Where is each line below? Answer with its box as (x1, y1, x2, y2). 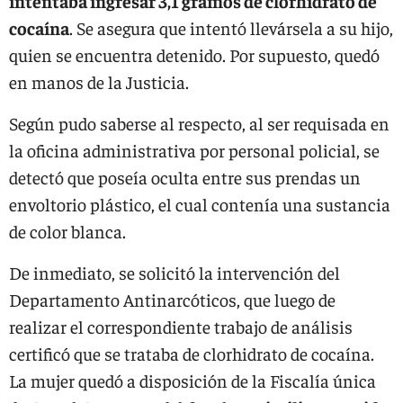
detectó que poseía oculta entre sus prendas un (9, 166, 361, 188)
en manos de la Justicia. (9, 70, 189, 93)
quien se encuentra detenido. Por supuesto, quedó (9, 43, 380, 66)
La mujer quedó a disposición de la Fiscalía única (9, 369, 376, 391)
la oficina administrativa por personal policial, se (9, 139, 380, 161)
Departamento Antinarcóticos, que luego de (9, 288, 336, 310)
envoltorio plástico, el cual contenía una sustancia (9, 193, 390, 215)
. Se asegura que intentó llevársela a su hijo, (69, 16, 393, 39)
